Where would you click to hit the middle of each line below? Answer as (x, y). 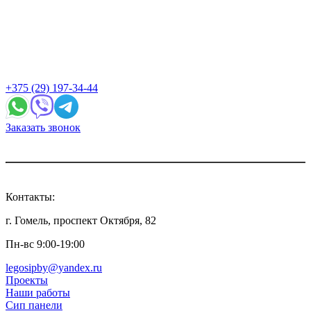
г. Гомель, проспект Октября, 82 (81, 220)
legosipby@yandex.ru (54, 267)
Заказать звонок (43, 127)
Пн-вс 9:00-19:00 (45, 244)
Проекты (27, 280)
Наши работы (38, 292)
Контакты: (30, 196)
